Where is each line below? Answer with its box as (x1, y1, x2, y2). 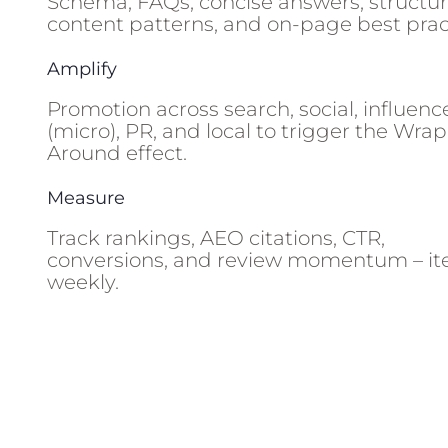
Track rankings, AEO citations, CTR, (47, 226, 386, 251)
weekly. (47, 270, 120, 295)
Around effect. (47, 141, 188, 166)
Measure (47, 187, 126, 210)
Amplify (47, 58, 118, 81)
